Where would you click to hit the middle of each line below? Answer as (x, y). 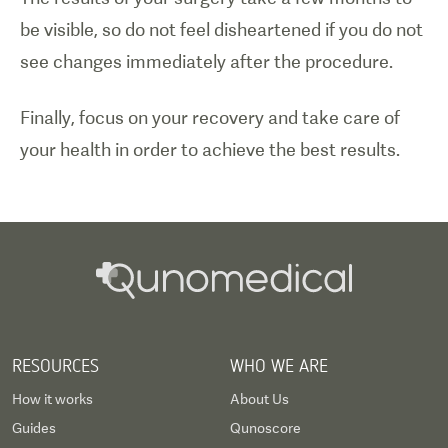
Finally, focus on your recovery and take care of (210, 117)
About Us (259, 399)
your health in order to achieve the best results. (210, 149)
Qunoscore (265, 428)
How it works (52, 399)
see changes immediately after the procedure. (206, 61)
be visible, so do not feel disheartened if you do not (221, 29)
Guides (34, 428)
